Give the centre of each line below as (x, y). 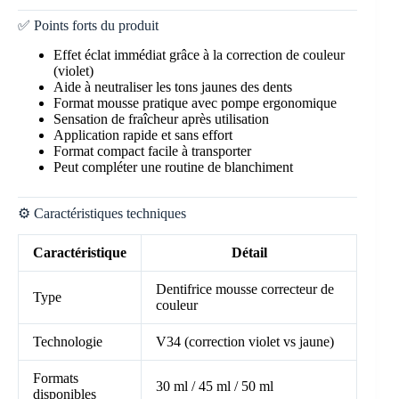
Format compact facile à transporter (152, 151)
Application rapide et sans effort (143, 134)
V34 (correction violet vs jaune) (245, 342)
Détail (249, 253)
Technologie (68, 342)
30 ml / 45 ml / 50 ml (215, 387)
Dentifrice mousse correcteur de (245, 289)
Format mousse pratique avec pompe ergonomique (195, 102)
